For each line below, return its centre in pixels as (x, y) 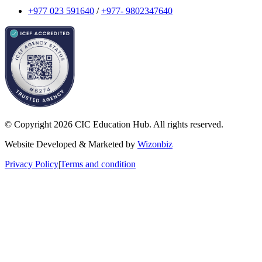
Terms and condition (98, 164)
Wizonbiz (155, 144)
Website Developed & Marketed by (71, 144)
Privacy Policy (32, 164)
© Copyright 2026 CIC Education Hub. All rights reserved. (114, 125)
